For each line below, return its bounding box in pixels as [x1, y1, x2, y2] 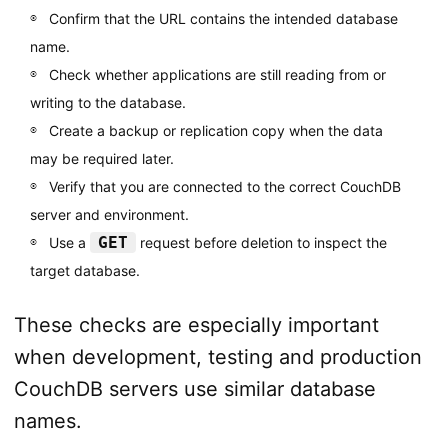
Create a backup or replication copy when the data [48, 122, 383, 140]
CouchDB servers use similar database [13, 377, 376, 402]
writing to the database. [29, 94, 186, 112]
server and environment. [29, 206, 189, 224]
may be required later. [29, 150, 174, 168]
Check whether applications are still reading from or [48, 66, 386, 84]
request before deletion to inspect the [135, 234, 387, 252]
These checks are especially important [13, 313, 379, 338]
